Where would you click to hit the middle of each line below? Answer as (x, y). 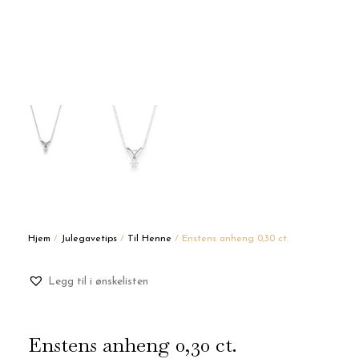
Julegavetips (89, 239)
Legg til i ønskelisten (98, 282)
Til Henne (149, 239)
